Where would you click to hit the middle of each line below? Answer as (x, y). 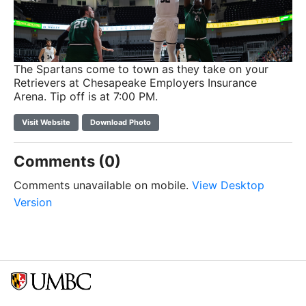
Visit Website (46, 122)
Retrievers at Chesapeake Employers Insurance (135, 83)
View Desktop (228, 185)
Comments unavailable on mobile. (103, 185)
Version (33, 202)
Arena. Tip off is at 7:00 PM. (86, 96)
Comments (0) (67, 161)
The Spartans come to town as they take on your (141, 69)
